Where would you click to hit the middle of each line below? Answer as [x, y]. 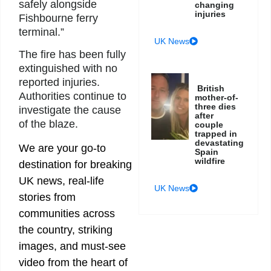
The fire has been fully [72, 55]
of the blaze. [48, 124]
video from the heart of [73, 262]
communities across [67, 213]
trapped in [216, 133]
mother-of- [217, 97]
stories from [47, 197]
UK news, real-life [61, 181]
